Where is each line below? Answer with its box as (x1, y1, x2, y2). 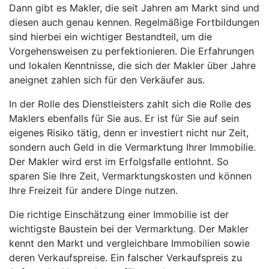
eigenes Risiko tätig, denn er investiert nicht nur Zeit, (9, 126, 249, 139)
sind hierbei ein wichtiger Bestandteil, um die (9, 30, 212, 43)
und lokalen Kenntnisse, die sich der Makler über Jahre (9, 59, 256, 71)
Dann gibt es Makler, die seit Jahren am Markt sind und (9, 1, 259, 14)
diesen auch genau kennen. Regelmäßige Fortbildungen (9, 16, 259, 28)
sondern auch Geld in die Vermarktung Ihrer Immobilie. (9, 141, 256, 153)
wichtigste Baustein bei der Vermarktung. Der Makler (9, 222, 249, 235)
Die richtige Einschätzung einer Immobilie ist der (9, 208, 229, 220)
